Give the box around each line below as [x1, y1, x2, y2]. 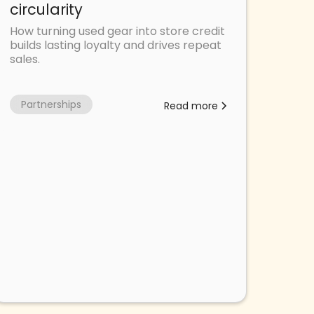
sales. [10, 50, 41, 67]
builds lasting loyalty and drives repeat [10, 36, 222, 53]
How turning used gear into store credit [10, 22, 226, 39]
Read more [163, 98, 218, 113]
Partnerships [21, 97, 82, 111]
